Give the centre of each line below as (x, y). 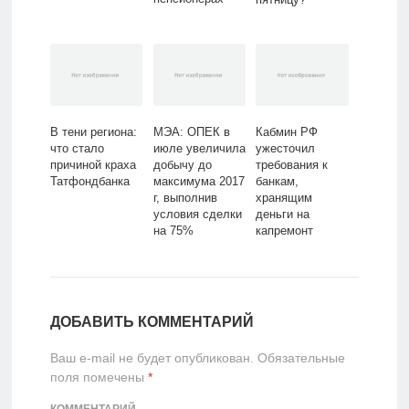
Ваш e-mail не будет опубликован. (152, 358)
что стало (77, 149)
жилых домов (294, 247)
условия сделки (197, 215)
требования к (292, 165)
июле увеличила (199, 149)
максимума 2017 (199, 182)
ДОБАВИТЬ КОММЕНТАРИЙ (152, 322)
